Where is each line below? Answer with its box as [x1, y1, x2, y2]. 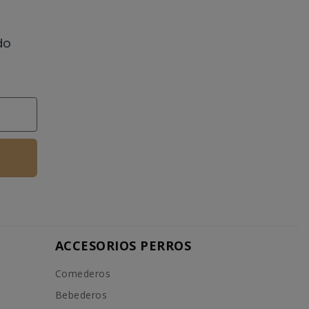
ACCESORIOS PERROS [54, 237, 192, 254]
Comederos [54, 266, 111, 280]
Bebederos [54, 288, 108, 301]
